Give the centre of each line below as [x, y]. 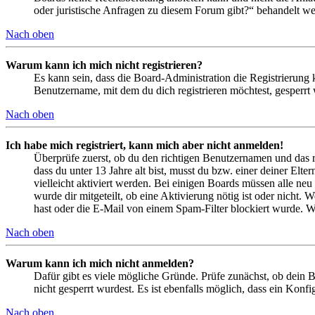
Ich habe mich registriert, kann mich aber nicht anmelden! [144, 145]
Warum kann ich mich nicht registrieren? [104, 65]
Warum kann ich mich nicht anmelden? [100, 263]
